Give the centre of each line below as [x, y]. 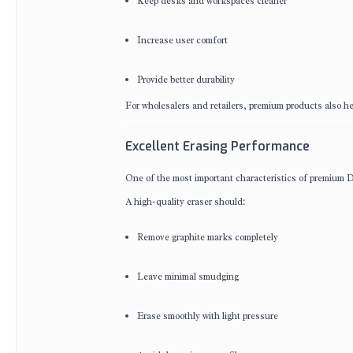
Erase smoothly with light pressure [208, 316]
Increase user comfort [182, 40]
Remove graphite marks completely [208, 237]
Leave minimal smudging [188, 277]
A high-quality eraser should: [185, 202]
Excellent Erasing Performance [217, 146]
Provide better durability [186, 80]
